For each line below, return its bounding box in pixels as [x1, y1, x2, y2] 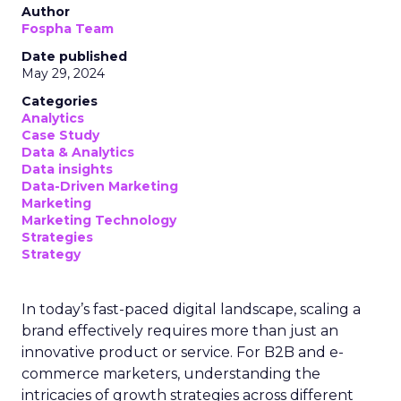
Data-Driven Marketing [21, 177, 178, 194]
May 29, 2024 [21, 64, 105, 81]
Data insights [21, 160, 113, 177]
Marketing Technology [21, 211, 176, 228]
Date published [21, 47, 127, 64]
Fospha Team [21, 20, 114, 37]
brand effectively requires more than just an [21, 321, 338, 339]
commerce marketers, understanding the [21, 364, 320, 382]
